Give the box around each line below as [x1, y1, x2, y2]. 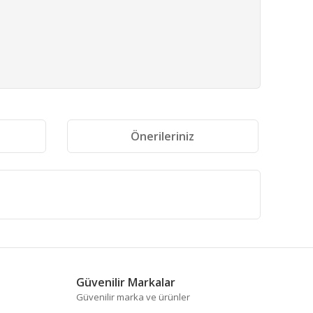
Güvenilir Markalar [75, 274, 175, 290]
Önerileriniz [131, 129, 195, 144]
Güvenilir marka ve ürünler [75, 290, 190, 303]
